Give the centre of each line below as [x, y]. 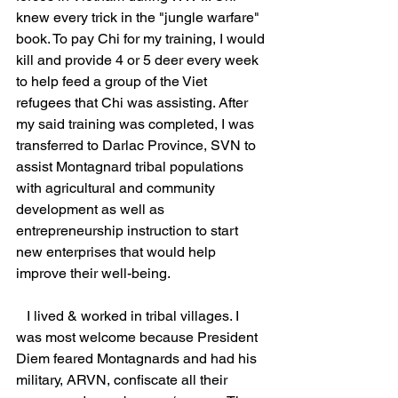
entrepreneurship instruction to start [129, 231]
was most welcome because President [139, 337]
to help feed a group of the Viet [113, 81]
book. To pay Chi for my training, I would [142, 39]
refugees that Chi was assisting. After [134, 103]
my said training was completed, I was [137, 124]
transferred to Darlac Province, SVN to [138, 145]
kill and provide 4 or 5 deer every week [139, 60]
